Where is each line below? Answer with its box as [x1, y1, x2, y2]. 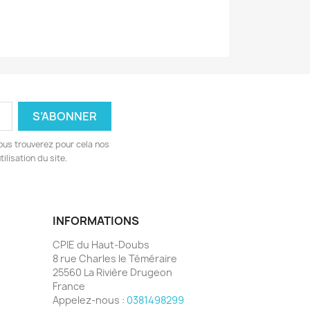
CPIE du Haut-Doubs [53, 237, 149, 251]
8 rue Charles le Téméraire [53, 251, 177, 265]
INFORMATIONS [53, 212, 139, 228]
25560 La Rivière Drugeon [53, 265, 172, 279]
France [53, 279, 85, 293]
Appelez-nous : [53, 293, 127, 307]
